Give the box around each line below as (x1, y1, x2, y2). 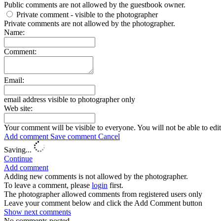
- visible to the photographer (71, 10, 158, 19)
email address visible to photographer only (4, 95, 135, 104)
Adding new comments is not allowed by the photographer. (4, 172, 188, 181)
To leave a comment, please (4, 181, 92, 189)
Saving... (4, 145, 34, 154)
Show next (4, 207, 39, 216)
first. (108, 181, 123, 189)
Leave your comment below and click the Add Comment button (4, 198, 202, 207)
